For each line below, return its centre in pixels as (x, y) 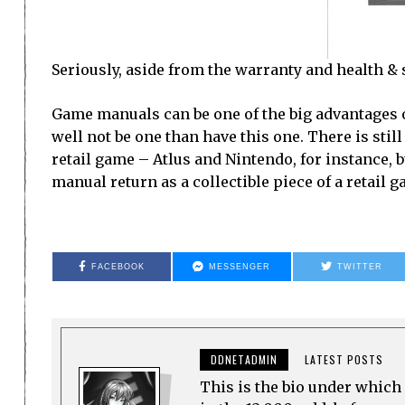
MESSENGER (240, 266)
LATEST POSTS (344, 359)
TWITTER (360, 266)
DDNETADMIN (245, 359)
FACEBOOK (118, 266)
